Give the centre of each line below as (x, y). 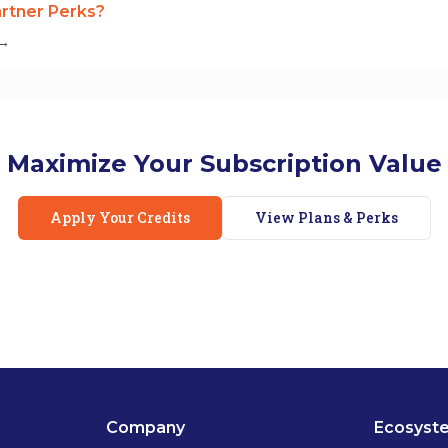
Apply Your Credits (119, 217)
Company (145, 427)
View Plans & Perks (326, 217)
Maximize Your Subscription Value (224, 163)
